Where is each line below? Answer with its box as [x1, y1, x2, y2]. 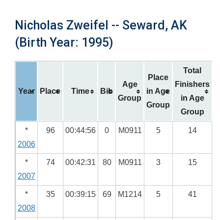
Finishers [175, 80, 210, 88]
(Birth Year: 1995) [15, 35, 113, 50]
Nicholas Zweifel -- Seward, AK [15, 18, 187, 32]
